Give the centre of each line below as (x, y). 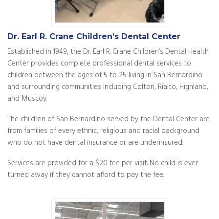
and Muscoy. (27, 99)
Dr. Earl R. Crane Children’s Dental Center (94, 37)
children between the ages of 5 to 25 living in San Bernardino (105, 76)
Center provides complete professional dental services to (99, 64)
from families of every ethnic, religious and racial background (103, 131)
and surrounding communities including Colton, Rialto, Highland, (108, 87)
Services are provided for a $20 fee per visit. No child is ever (103, 164)
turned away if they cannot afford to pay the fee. (86, 175)
